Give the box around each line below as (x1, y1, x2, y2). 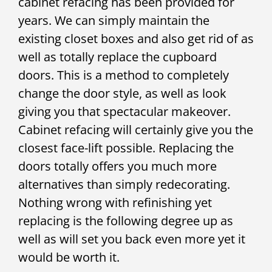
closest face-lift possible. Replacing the (18, 139, 234, 156)
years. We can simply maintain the (18, 12, 209, 29)
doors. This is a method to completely (18, 66, 229, 83)
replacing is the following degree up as (18, 212, 233, 229)
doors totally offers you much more (18, 157, 217, 174)
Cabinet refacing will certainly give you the (18, 121, 253, 138)
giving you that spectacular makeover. (18, 103, 231, 120)
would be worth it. (18, 248, 120, 265)
